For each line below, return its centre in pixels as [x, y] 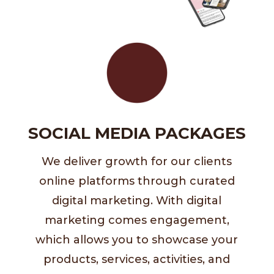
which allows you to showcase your [137, 239]
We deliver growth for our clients [137, 161]
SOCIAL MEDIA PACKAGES [137, 133]
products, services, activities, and [137, 259]
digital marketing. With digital [137, 200]
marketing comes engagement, [137, 220]
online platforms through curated [137, 181]
